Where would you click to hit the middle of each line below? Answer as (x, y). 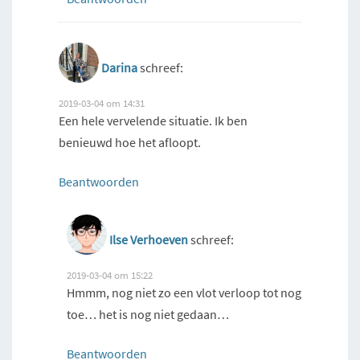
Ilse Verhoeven (149, 240)
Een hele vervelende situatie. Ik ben (153, 121)
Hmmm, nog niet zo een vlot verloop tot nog (184, 293)
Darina (119, 68)
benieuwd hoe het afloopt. (130, 143)
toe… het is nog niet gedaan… (148, 315)
